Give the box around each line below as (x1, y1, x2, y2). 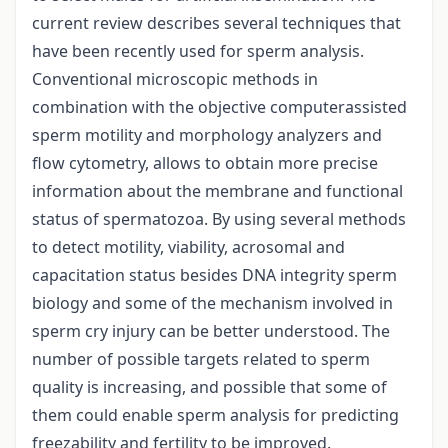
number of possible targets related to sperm (32, 348, 370, 371)
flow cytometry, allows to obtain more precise (32, 152, 378, 175)
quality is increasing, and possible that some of (32, 376, 387, 399)
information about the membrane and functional (32, 180, 403, 203)
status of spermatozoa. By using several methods (32, 208, 406, 231)
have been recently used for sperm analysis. (32, 40, 364, 63)
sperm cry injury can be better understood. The (32, 320, 390, 343)
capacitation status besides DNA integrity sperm (32, 264, 397, 287)
